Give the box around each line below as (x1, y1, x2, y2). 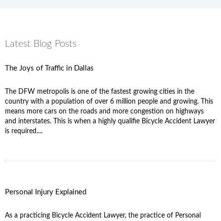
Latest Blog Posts (5, 38, 76, 49)
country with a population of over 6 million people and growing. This (5, 98, 213, 105)
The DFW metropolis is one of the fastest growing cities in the (5, 88, 194, 95)
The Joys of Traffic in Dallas (5, 64, 94, 72)
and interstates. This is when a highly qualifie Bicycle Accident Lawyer (5, 117, 215, 125)
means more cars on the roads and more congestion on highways (5, 108, 204, 115)
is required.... (5, 127, 42, 135)
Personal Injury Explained (5, 188, 86, 196)
